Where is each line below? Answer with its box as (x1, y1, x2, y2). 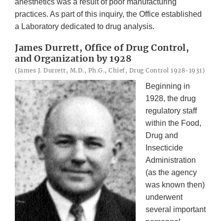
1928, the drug (146, 94, 196, 103)
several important (146, 205, 206, 214)
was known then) (146, 180, 205, 189)
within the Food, (146, 118, 201, 127)
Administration (146, 155, 196, 164)
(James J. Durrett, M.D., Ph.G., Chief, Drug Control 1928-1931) (15, 66, 205, 74)
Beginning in (146, 81, 190, 90)
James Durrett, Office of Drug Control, (15, 41, 189, 53)
